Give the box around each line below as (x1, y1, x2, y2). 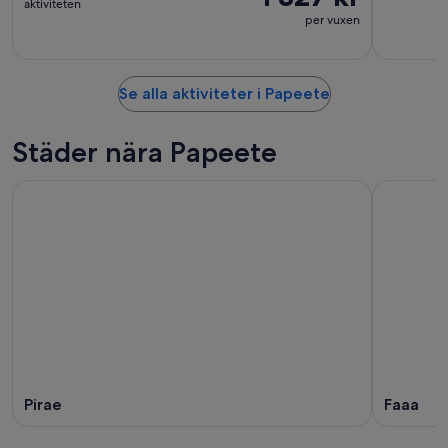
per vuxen (305, 12, 360, 28)
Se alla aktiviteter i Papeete (118, 84, 330, 103)
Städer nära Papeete (12, 135, 277, 169)
